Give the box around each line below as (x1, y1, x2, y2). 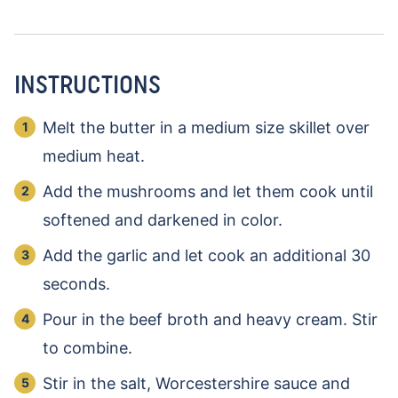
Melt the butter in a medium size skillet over (43, 117, 370, 137)
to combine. (43, 338, 137, 357)
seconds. (43, 274, 115, 293)
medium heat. (43, 146, 149, 165)
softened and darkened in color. (43, 210, 287, 229)
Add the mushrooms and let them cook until (43, 181, 373, 201)
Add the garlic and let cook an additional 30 (43, 245, 370, 265)
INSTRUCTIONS (14, 68, 167, 99)
